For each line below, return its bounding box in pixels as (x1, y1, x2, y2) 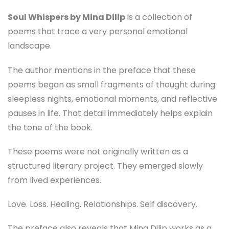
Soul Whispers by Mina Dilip (8, 11, 125, 24)
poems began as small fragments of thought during (8, 78, 215, 90)
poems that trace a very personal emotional (8, 26, 188, 38)
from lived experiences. (8, 174, 101, 186)
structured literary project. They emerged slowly (8, 159, 203, 172)
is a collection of (125, 11, 192, 24)
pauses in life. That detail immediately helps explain (8, 107, 213, 119)
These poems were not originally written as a (8, 145, 188, 157)
